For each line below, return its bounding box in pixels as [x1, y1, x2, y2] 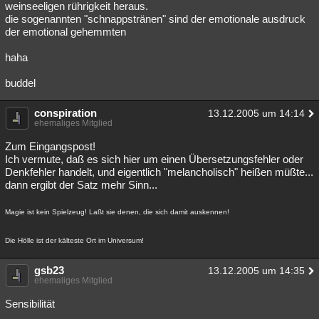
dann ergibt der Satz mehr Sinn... [5, 179, 157, 191]
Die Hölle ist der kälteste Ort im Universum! [5, 236, 144, 244]
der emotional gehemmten [5, 26, 126, 38]
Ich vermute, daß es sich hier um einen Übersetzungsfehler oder [5, 153, 303, 165]
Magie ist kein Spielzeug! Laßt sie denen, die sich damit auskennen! [5, 208, 229, 216]
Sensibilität [5, 298, 55, 310]
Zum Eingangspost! [5, 140, 95, 152]
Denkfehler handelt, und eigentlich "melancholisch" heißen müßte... [5, 166, 313, 178]
